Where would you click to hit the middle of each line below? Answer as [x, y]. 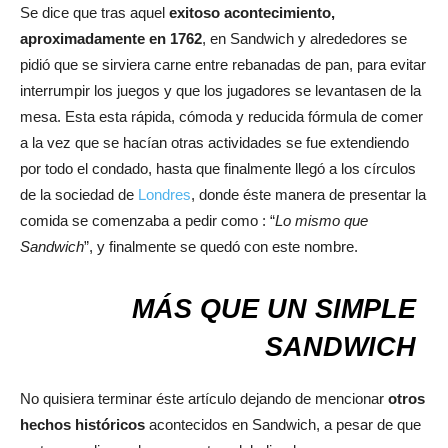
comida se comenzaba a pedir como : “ [147, 220]
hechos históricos [82, 424]
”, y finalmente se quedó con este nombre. [221, 246]
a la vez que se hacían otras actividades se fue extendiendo [214, 142]
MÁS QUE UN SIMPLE [273, 308]
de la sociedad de [79, 194]
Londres [164, 194]
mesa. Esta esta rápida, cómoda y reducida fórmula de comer [221, 116]
